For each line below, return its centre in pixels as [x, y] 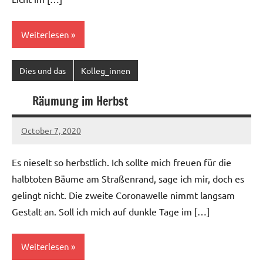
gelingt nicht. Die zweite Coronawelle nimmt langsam [123, 195]
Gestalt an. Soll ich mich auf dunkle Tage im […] [111, 211]
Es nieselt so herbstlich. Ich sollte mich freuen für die [122, 162]
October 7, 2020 [51, 130]
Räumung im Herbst [80, 102]
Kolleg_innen [106, 70]
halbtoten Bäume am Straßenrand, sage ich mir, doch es [128, 178]
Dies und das [42, 70]
